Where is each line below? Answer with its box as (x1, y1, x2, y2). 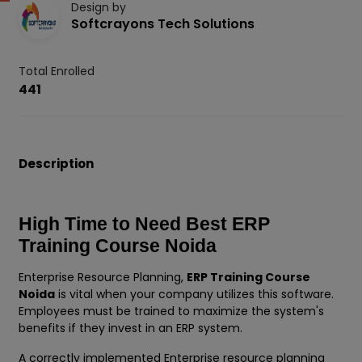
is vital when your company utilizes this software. (55, 286, 334, 303)
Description (19, 155, 94, 173)
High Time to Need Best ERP (19, 213, 270, 235)
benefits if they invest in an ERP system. (19, 320, 246, 337)
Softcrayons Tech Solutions (71, 15, 255, 34)
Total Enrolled (19, 63, 95, 80)
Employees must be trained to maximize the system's (19, 303, 324, 320)
